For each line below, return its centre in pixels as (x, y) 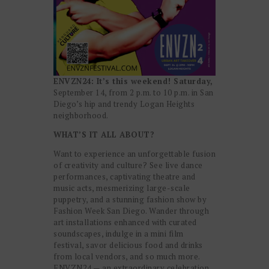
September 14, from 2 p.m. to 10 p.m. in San (134, 93)
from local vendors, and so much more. (127, 257)
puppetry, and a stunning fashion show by (130, 200)
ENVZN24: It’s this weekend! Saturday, (133, 81)
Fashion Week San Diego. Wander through (131, 211)
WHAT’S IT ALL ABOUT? (104, 135)
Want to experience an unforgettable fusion (134, 154)
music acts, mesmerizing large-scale (122, 188)
